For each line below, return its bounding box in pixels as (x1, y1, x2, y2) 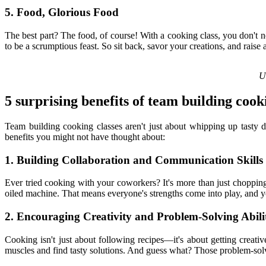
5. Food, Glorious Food (5, 6, 119, 19)
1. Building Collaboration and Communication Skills (5, 153, 263, 166)
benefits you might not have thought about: (5, 131, 165, 142)
